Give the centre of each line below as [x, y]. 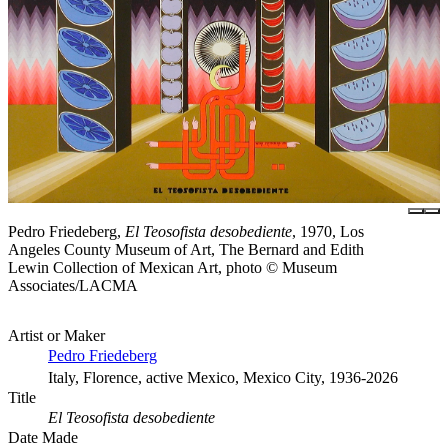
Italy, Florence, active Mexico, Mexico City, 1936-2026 [223, 377]
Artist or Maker [56, 335]
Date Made [43, 437]
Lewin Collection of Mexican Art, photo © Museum [172, 267]
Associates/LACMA [73, 285]
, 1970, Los [328, 231]
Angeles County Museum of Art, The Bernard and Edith [186, 249]
